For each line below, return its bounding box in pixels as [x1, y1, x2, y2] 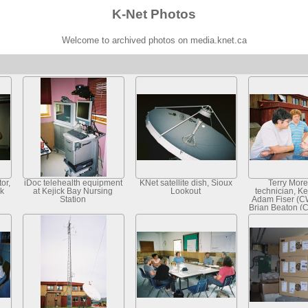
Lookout [170, 186, 201, 195]
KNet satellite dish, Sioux [139, 178, 232, 187]
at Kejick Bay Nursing [33, 186, 113, 195]
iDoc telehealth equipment [23, 178, 122, 187]
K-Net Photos [112, 6, 196, 21]
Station [60, 195, 86, 203]
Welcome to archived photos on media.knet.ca [61, 34, 247, 45]
